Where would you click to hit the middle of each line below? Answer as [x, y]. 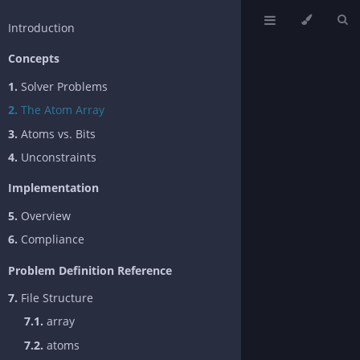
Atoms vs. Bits [57, 133]
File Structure [55, 297]
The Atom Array [61, 110]
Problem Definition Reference [90, 270]
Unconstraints [57, 157]
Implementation [53, 188]
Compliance [51, 239]
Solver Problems [63, 86]
